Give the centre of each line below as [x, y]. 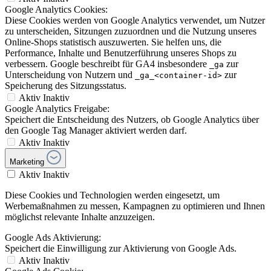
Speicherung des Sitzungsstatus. [66, 86]
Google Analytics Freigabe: [57, 109]
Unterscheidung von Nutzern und [70, 75]
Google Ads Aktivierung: [53, 238]
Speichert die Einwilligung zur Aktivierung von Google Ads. [121, 249]
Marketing [27, 162]
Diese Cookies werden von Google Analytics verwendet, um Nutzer [135, 21]
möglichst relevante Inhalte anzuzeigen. [80, 217]
